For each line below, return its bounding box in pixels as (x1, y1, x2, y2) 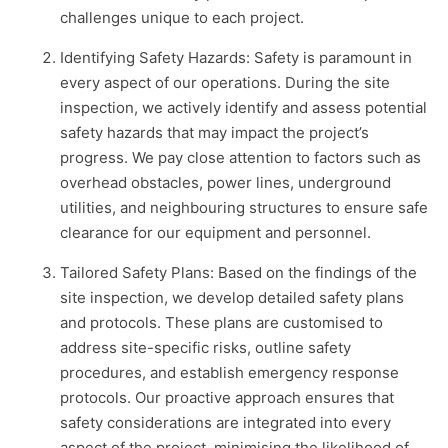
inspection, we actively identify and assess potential (60, 97, 427, 117)
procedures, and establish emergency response (60, 362, 399, 382)
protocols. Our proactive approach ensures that (60, 387, 394, 407)
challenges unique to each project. (60, 7, 304, 27)
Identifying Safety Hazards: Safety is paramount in (60, 47, 412, 67)
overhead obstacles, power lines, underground (60, 172, 391, 192)
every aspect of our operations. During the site (60, 72, 390, 92)
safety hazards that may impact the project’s (60, 122, 369, 142)
